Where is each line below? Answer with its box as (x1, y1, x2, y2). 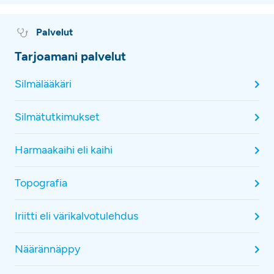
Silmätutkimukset (15, 110, 100, 124)
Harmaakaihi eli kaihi (15, 143, 113, 157)
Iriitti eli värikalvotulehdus (15, 209, 138, 223)
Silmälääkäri (15, 77, 72, 91)
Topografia (15, 176, 67, 190)
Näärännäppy (15, 242, 80, 256)
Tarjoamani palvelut (15, 49, 126, 64)
